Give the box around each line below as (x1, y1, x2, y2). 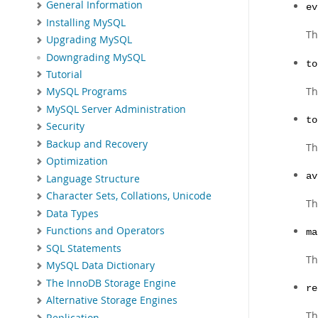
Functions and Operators (46, 224, 165, 238)
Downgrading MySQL (46, 50, 146, 64)
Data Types (46, 207, 99, 220)
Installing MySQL (46, 16, 126, 29)
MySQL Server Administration (46, 102, 186, 116)
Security (46, 120, 84, 133)
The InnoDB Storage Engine (46, 276, 176, 290)
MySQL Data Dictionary (46, 259, 155, 273)
